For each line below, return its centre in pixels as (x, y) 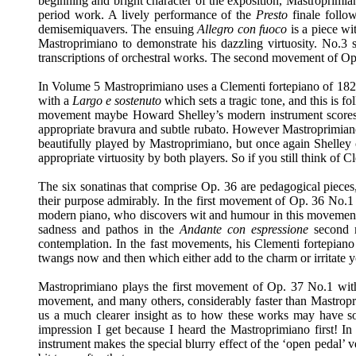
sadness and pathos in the (109, 229)
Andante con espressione (244, 229)
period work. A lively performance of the (147, 15)
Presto (272, 15)
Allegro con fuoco (244, 29)
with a (56, 101)
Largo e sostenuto (119, 101)
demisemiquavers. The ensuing (118, 29)
